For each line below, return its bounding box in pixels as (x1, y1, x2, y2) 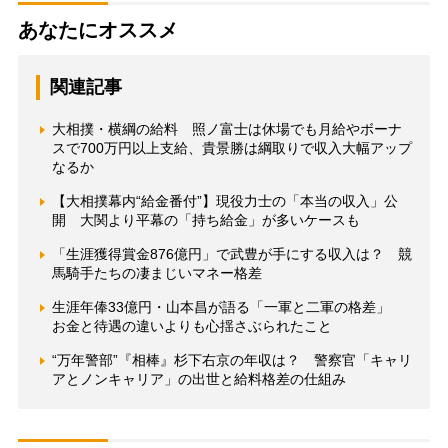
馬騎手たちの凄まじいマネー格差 (51, 265, 262, 282)
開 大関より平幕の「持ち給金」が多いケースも (51, 212, 360, 229)
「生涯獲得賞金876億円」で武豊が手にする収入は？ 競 (51, 246, 412, 263)
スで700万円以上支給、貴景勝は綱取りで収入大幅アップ (51, 140, 412, 157)
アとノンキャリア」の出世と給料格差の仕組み (51, 371, 346, 388)
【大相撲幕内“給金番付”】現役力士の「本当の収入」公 (51, 193, 398, 210)
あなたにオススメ (17, 19, 178, 42)
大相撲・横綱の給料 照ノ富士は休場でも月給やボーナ (51, 121, 402, 138)
